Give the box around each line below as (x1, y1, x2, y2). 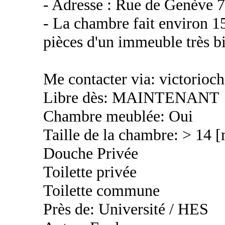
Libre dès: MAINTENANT (43, 88, 219, 106)
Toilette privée (43, 163, 137, 181)
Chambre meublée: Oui (43, 107, 193, 125)
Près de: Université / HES (43, 200, 208, 218)
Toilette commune (43, 181, 160, 199)
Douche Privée (43, 144, 138, 162)
